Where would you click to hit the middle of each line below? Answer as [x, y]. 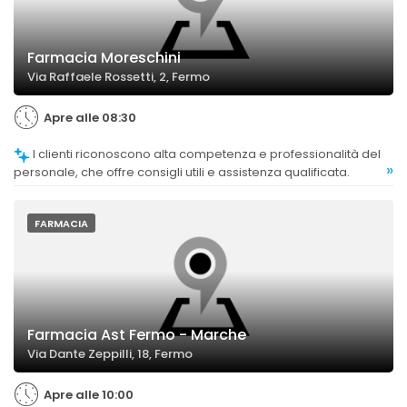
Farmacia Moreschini [104, 58]
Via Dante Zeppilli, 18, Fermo [110, 353]
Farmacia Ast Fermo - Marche [137, 334]
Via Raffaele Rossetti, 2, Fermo [119, 77]
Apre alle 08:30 [90, 118]
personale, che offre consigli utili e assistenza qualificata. [182, 172]
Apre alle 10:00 [89, 394]
